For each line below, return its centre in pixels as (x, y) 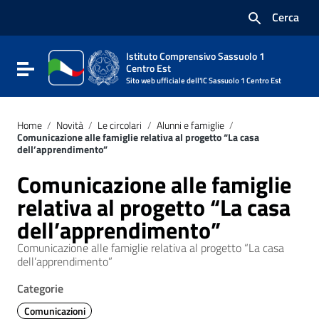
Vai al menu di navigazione (90, 19)
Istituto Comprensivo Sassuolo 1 (195, 56)
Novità (70, 125)
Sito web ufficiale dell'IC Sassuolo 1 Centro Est (204, 80)
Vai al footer (56, 33)
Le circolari (120, 125)
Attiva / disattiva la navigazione (102, 68)
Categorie (40, 288)
